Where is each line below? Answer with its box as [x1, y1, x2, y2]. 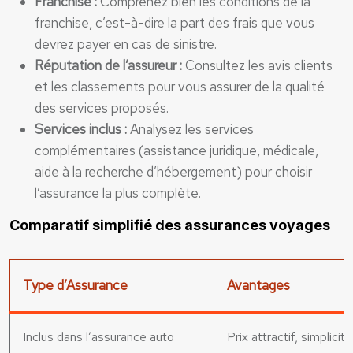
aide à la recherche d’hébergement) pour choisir [35, 163, 312, 180]
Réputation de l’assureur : [35, 57, 185, 74]
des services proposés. [35, 99, 169, 117]
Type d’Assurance [23, 277, 128, 294]
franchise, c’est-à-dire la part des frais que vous [35, 14, 314, 32]
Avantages [227, 277, 290, 294]
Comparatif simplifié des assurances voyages [9, 217, 330, 233]
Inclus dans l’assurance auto [23, 329, 174, 345]
